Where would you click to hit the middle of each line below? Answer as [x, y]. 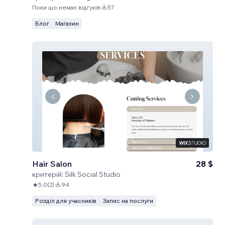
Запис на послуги [128, 201]
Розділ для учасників [66, 201]
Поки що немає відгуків [66, 7]
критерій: [48, 174]
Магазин [67, 23]
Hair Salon [52, 164]
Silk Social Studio [93, 174]
